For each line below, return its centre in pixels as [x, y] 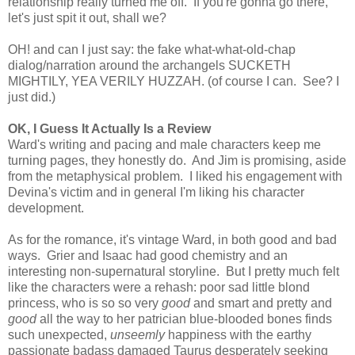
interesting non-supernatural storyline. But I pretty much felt [174, 272]
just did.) [32, 97]
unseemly [137, 335]
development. [46, 208]
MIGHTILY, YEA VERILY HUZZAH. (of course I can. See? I [174, 82]
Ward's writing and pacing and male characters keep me [164, 145]
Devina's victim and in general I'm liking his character [156, 193]
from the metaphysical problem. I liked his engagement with [175, 177]
